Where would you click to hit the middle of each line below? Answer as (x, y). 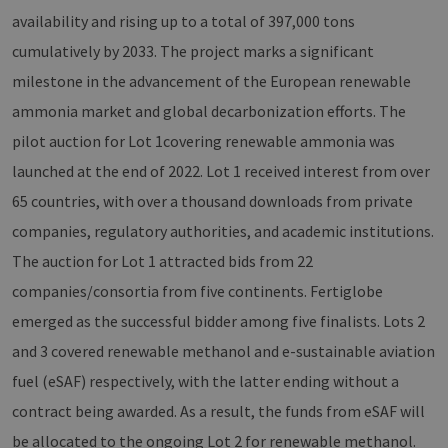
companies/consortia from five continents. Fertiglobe (197, 291)
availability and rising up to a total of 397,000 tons (183, 21)
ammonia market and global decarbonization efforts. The (209, 111)
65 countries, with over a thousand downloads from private (212, 201)
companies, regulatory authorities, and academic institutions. (223, 231)
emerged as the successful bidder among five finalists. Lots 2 (218, 321)
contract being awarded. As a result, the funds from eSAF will (218, 411)
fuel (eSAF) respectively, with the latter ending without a (205, 381)
